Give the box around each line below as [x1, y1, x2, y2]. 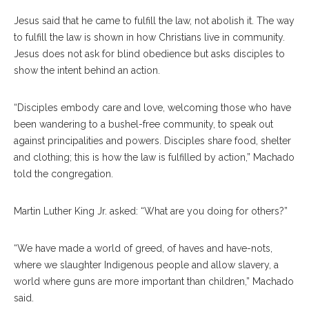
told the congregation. [14, 168, 116, 179]
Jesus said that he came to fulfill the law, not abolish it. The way [14, 14, 295, 26]
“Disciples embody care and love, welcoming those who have [14, 101, 291, 113]
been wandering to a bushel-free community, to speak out [14, 118, 273, 130]
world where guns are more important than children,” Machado [14, 275, 294, 287]
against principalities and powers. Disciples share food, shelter [14, 134, 291, 146]
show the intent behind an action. [14, 64, 160, 76]
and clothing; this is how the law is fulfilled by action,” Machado [14, 151, 295, 163]
